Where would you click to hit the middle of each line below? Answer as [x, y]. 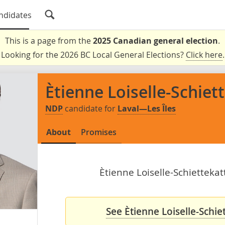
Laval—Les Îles [147, 108]
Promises [99, 132]
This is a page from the [49, 41]
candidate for [90, 108]
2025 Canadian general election [155, 41]
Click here [204, 55]
